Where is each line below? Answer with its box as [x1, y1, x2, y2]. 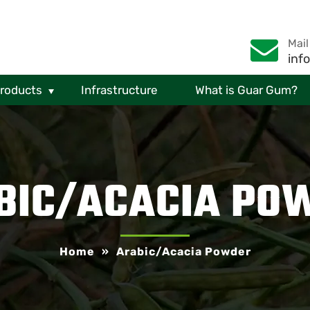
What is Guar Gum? [195, 83, 298, 97]
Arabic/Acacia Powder [116, 245, 251, 258]
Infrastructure [81, 83, 158, 97]
